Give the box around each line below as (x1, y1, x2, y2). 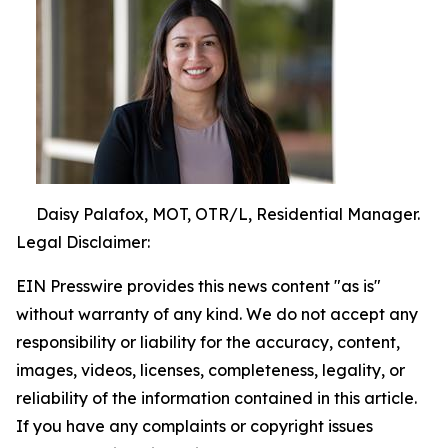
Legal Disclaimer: (16, 231, 150, 252)
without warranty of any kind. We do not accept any (16, 303, 418, 324)
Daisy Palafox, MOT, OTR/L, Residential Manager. (36, 203, 420, 224)
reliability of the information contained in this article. (16, 387, 417, 408)
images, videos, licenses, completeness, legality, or (16, 359, 405, 380)
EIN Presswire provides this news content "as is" (16, 275, 381, 296)
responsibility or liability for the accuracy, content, (16, 331, 400, 352)
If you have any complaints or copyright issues (16, 415, 373, 436)
